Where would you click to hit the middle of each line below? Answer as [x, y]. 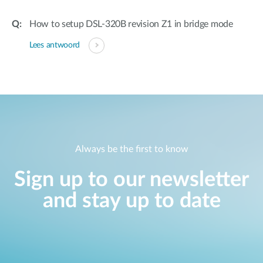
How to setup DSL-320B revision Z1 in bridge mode [131, 24]
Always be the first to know [131, 149]
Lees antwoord [55, 45]
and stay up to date [131, 201]
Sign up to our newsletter [131, 180]
